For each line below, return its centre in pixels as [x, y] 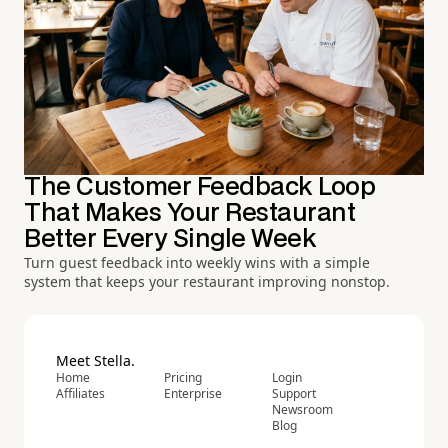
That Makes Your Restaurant [190, 214]
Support [294, 394]
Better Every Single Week [170, 240]
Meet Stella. [95, 361]
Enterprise [193, 394]
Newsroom [302, 410]
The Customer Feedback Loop [200, 188]
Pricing [183, 378]
